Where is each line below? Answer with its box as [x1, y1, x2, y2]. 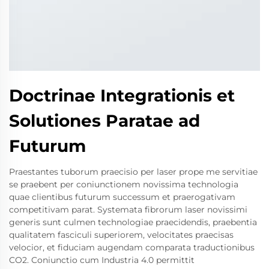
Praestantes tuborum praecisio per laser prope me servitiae [9, 166, 258, 177]
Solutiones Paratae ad [9, 110, 200, 131]
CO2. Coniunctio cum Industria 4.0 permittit [9, 254, 195, 265]
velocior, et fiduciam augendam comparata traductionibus [9, 241, 255, 253]
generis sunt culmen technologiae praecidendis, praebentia [9, 216, 257, 228]
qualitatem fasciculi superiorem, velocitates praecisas [9, 229, 234, 240]
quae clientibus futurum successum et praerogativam [9, 191, 235, 202]
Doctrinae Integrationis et [9, 85, 235, 106]
